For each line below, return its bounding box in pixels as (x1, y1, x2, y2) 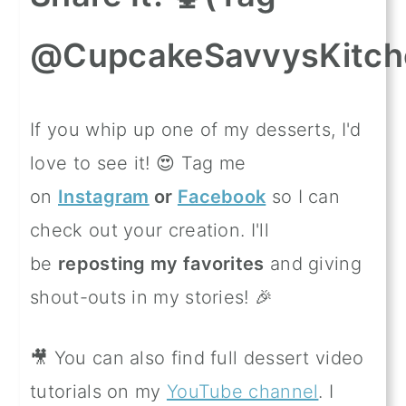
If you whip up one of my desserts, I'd (30, 118, 362, 140)
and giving (264, 252, 362, 275)
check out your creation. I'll (30, 218, 269, 241)
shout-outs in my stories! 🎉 (30, 285, 274, 308)
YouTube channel (166, 380, 319, 402)
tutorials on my (30, 380, 167, 402)
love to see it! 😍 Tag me (30, 151, 246, 174)
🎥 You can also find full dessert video (30, 346, 364, 369)
